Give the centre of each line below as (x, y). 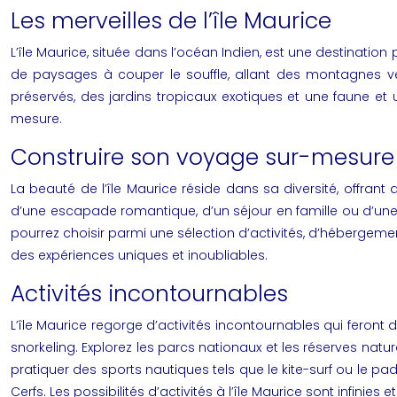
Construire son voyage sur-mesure (202, 157)
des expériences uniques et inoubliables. (139, 255)
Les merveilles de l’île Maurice (171, 21)
